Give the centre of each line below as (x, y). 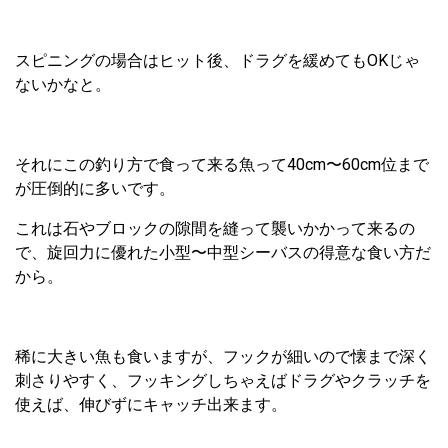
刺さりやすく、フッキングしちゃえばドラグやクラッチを (223, 380)
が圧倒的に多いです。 (95, 188)
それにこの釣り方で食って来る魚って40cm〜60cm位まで (222, 164)
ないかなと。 (63, 84)
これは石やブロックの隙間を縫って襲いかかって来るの (215, 228)
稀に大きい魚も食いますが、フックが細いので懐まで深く (223, 356)
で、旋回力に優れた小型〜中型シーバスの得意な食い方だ (223, 252)
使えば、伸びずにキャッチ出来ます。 (151, 404)
